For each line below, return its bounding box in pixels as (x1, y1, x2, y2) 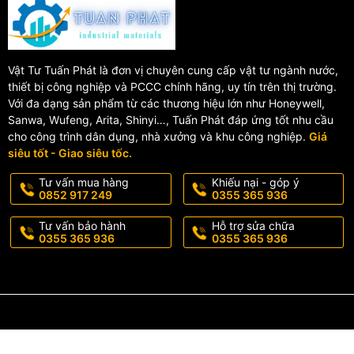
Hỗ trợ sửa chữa (211, 218, 295, 232)
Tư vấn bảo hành (39, 218, 126, 232)
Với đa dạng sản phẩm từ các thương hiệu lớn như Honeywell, (8, 96, 325, 110)
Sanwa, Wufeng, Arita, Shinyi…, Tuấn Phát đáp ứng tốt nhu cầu (8, 112, 333, 126)
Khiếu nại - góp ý (211, 175, 299, 189)
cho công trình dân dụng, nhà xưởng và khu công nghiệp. (8, 129, 309, 143)
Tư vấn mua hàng (39, 175, 129, 189)
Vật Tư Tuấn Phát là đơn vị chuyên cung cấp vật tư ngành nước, (8, 62, 338, 77)
